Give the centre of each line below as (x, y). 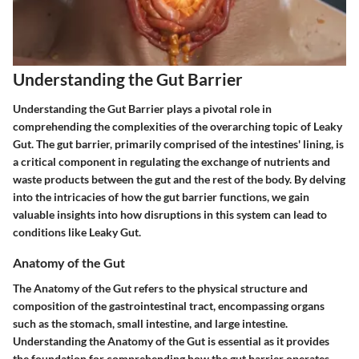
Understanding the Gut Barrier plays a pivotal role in (142, 109)
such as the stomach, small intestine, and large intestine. (150, 323)
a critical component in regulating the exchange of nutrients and (171, 162)
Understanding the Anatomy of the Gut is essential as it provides (171, 341)
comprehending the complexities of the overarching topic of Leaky (177, 127)
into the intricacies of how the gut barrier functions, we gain (161, 197)
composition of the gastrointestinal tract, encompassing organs (169, 305)
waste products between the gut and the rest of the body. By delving (179, 179)
